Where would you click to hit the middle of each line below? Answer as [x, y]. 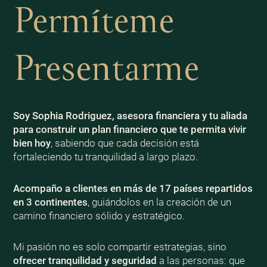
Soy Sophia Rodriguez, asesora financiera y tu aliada [130, 115]
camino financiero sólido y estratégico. [99, 215]
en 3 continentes [50, 202]
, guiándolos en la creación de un [159, 202]
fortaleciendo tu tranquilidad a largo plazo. [105, 156]
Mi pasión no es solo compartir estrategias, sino [119, 247]
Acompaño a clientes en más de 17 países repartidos [133, 188]
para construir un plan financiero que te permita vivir [129, 129]
